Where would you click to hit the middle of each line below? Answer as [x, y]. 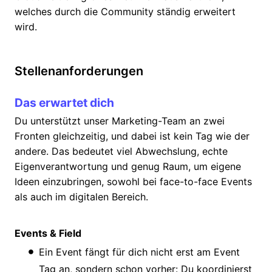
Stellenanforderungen [79, 71]
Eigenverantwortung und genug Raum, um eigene [128, 167]
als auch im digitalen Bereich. [81, 197]
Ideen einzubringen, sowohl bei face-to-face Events [133, 182]
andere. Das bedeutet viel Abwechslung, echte [121, 151]
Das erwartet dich [64, 103]
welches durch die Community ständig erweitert [125, 12]
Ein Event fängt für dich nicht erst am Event [139, 252]
